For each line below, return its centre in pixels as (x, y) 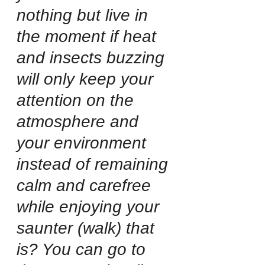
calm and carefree (86, 185)
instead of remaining (95, 164)
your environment (84, 143)
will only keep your (87, 79)
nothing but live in (85, 15)
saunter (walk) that (88, 228)
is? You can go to (83, 249)
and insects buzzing (93, 57)
